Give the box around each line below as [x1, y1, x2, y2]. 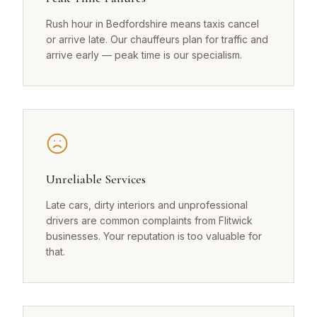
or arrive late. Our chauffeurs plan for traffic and [46, 33, 268, 46]
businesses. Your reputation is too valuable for [46, 230, 262, 243]
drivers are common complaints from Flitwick [46, 214, 253, 227]
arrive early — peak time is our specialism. [46, 49, 242, 62]
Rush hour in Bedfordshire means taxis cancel [46, 18, 259, 30]
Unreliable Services [46, 171, 146, 188]
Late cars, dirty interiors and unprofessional [46, 199, 248, 212]
